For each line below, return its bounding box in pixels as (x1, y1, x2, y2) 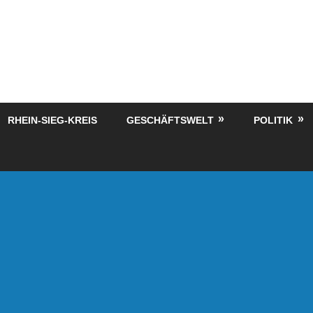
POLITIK (254, 114, 293, 126)
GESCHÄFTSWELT (126, 114, 214, 126)
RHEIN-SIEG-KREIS (7, 114, 97, 126)
